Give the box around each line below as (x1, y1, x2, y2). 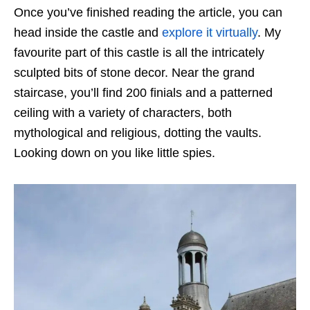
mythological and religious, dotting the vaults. (14, 125, 262, 140)
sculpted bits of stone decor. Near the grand (14, 65, 255, 80)
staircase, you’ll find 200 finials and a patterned (14, 85, 273, 100)
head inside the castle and (14, 25, 162, 39)
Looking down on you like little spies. (14, 145, 215, 160)
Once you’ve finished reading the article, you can (14, 5, 282, 19)
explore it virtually (162, 25, 257, 39)
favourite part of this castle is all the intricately (14, 45, 264, 60)
